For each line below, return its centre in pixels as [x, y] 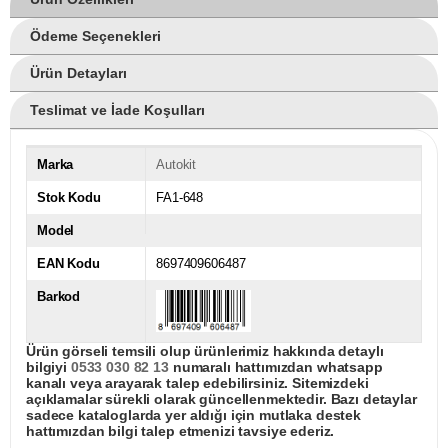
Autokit [176, 165]
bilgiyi [48, 367]
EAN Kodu [68, 264]
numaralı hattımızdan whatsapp [275, 367]
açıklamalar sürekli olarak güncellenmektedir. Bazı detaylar [221, 399]
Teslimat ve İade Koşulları [117, 110]
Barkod [59, 297]
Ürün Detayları [78, 73]
